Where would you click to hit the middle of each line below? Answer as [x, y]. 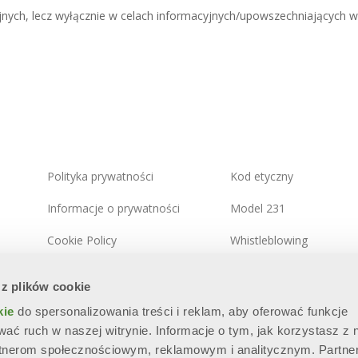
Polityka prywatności [100, 176]
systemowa [77, 288]
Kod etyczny [261, 176]
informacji [256, 288]
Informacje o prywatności [113, 208]
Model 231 [257, 208]
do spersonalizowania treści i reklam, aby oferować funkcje [183, 312]
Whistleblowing [268, 240]
